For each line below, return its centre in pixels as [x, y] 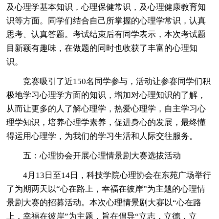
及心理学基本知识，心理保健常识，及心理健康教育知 [106, 7]
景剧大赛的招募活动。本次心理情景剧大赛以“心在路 [104, 202]
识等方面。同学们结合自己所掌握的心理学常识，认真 [106, 21]
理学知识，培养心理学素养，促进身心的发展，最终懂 [106, 122]
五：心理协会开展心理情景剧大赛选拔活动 [102, 155]
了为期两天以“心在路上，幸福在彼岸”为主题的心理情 [106, 189]
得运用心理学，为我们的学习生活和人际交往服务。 [102, 136]
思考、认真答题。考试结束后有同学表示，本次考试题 [106, 34]
